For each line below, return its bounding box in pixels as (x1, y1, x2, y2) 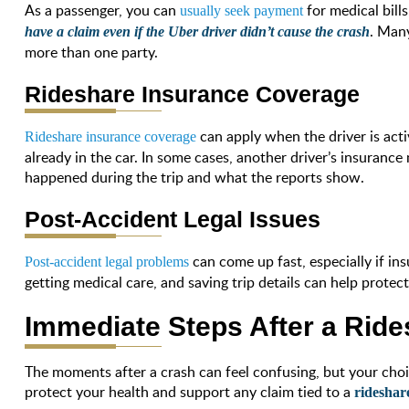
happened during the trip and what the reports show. (25, 166, 365, 187)
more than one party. (25, 41, 159, 62)
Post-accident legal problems (25, 253, 190, 269)
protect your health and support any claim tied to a (25, 381, 351, 402)
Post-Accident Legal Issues (25, 205, 321, 232)
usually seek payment (180, 2, 304, 18)
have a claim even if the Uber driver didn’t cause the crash (25, 23, 371, 39)
